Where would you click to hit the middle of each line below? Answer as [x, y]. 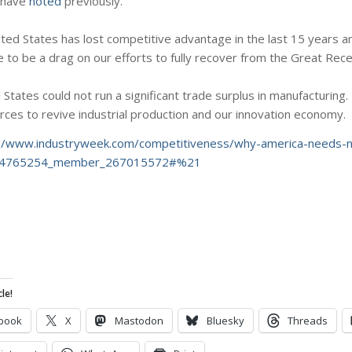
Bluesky [225, 320]
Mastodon [139, 320]
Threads [308, 320]
